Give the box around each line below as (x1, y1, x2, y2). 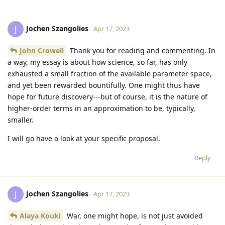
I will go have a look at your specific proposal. (8, 133, 160, 143)
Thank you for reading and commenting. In (68, 45, 215, 55)
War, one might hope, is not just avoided (65, 210, 203, 220)
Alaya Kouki (20, 210, 61, 220)
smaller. (8, 115, 34, 125)
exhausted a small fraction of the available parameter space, (8, 68, 212, 78)
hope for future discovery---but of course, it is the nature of (8, 91, 207, 101)
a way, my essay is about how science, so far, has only (8, 57, 187, 67)
